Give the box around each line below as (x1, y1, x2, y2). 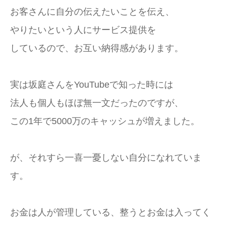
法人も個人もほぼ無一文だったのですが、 (10, 98, 183, 108)
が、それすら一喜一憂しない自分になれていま (10, 153, 202, 163)
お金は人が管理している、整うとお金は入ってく (10, 207, 211, 217)
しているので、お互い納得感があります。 (10, 43, 183, 53)
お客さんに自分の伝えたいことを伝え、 (10, 7, 174, 17)
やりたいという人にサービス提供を (10, 25, 156, 35)
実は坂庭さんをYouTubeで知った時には (10, 80, 173, 90)
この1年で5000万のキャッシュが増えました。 (10, 116, 200, 126)
